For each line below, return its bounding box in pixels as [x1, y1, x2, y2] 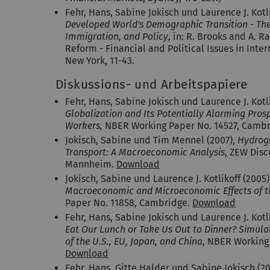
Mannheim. [65, 159, 116, 170]
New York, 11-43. [65, 55, 134, 66]
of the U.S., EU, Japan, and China [65, 236, 202, 247]
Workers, [65, 120, 105, 131]
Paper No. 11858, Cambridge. [65, 197, 192, 209]
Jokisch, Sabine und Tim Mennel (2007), [65, 134, 237, 146]
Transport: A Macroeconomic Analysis [65, 146, 225, 158]
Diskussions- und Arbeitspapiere [55, 77, 248, 92]
